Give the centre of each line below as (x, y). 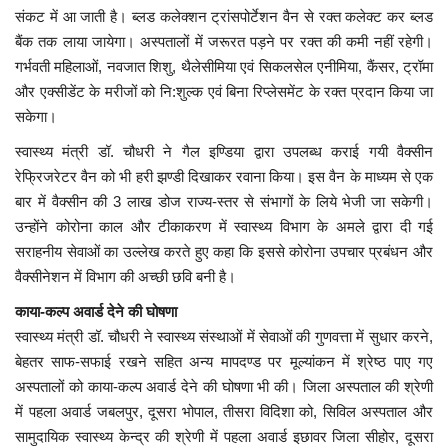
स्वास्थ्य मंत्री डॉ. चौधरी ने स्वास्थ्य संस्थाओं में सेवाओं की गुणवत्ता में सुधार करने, (224, 336)
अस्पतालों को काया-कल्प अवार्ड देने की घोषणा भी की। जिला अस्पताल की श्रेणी (224, 386)
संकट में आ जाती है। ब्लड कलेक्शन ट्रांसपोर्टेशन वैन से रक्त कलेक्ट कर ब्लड (224, 16)
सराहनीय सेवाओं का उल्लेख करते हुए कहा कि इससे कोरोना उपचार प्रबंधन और (224, 251)
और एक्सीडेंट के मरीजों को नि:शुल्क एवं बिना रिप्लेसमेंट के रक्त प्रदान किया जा (224, 91)
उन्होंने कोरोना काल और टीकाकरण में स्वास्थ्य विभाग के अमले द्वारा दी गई (224, 226)
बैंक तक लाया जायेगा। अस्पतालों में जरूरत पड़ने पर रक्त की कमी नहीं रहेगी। (224, 41)
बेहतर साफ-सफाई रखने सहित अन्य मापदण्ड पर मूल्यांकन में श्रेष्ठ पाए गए (224, 361)
